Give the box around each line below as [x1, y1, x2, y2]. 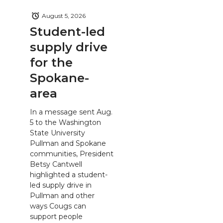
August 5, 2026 [42, 12, 86, 20]
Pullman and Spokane [30, 139, 106, 148]
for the [30, 55, 73, 70]
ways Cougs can [30, 202, 86, 211]
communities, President [30, 149, 113, 159]
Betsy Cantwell [30, 160, 82, 169]
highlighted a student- [30, 170, 108, 180]
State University [30, 128, 85, 138]
